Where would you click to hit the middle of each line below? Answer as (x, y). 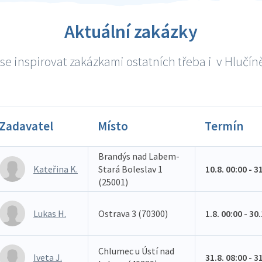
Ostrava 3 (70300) (133, 213)
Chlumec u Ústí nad (136, 251)
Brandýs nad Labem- (139, 156)
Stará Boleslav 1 (130, 169)
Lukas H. (50, 213)
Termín (224, 126)
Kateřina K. (56, 169)
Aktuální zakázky (131, 32)
